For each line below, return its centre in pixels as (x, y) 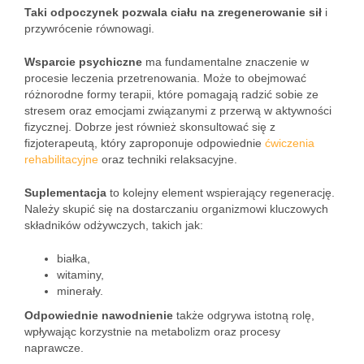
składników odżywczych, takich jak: (114, 225)
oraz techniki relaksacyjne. (168, 159)
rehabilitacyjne (61, 159)
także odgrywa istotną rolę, (244, 315)
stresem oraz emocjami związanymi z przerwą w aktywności (178, 110)
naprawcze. (54, 348)
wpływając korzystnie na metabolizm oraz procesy (152, 331)
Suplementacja (65, 193)
